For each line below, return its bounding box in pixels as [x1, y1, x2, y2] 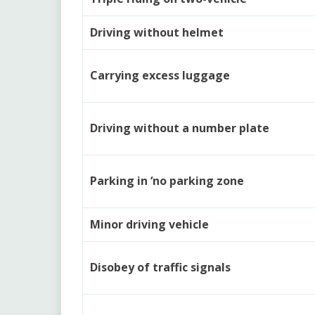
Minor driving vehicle [90, 216, 209, 232]
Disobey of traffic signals [90, 259, 231, 275]
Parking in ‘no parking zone [90, 172, 244, 188]
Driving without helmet [90, 24, 224, 40]
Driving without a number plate [90, 120, 269, 136]
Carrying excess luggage [90, 67, 230, 83]
